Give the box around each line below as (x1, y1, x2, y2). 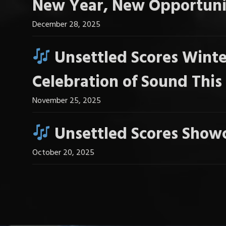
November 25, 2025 (32, 94, 101, 107)
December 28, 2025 (32, 18, 100, 31)
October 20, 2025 (32, 146, 94, 159)
